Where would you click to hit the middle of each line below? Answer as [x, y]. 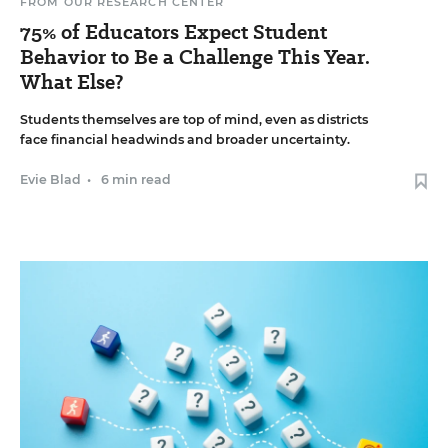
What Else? [71, 81]
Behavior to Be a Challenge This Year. [195, 56]
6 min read [136, 179]
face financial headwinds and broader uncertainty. [185, 139]
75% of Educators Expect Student [173, 31]
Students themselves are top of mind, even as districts [194, 119]
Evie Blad [50, 179]
